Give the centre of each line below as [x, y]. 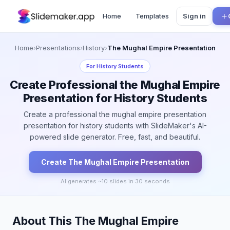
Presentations [58, 48]
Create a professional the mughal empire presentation [115, 114]
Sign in [194, 16]
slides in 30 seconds [139, 181]
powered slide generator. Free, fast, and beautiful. [115, 137]
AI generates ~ [81, 181]
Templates [152, 16]
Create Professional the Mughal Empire [115, 85]
